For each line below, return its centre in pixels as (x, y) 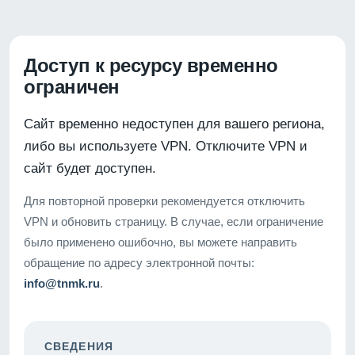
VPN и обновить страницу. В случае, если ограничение (174, 221)
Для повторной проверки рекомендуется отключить (164, 200)
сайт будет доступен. (90, 168)
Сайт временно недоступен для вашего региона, (174, 124)
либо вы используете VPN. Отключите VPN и (166, 146)
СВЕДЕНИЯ (79, 346)
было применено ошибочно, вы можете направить (160, 242)
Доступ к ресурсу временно (151, 65)
